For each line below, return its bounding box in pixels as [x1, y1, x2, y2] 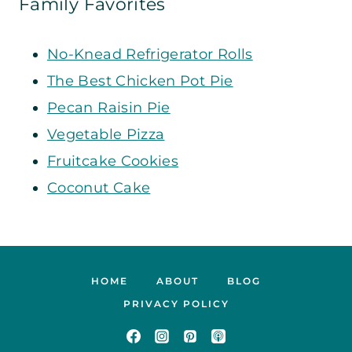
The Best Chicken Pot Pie [47, 71, 233, 90]
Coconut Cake [47, 178, 151, 196]
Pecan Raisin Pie [47, 98, 170, 116]
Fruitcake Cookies [47, 152, 179, 170]
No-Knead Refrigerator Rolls [47, 45, 253, 63]
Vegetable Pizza [47, 125, 165, 143]
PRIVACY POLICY [123, 297, 229, 310]
